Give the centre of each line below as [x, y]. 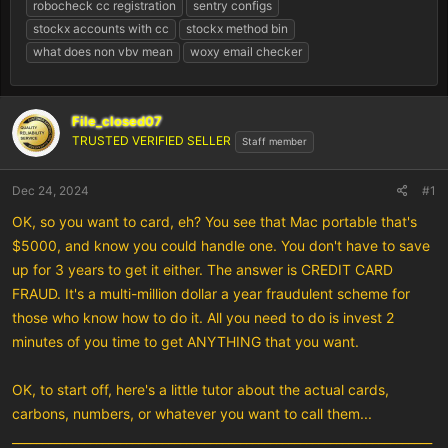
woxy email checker [246, 51]
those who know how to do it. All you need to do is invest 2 [203, 317]
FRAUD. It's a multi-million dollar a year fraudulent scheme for [211, 293]
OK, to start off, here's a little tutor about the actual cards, [200, 389]
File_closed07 [117, 121]
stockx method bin [237, 28]
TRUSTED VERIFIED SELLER [151, 141]
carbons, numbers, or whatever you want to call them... [192, 413]
